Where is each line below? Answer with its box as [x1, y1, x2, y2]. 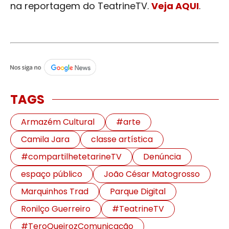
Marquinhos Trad [21, 185, 88, 197]
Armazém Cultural [21, 116, 95, 128]
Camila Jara [21, 133, 70, 145]
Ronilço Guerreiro [21, 202, 90, 215]
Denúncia [143, 150, 181, 163]
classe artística [91, 133, 153, 145]
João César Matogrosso [104, 168, 200, 180]
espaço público [21, 168, 82, 180]
